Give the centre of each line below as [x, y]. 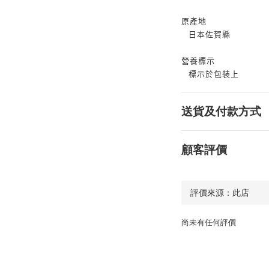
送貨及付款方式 [221, 111]
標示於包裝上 [210, 74]
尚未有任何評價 [208, 222]
